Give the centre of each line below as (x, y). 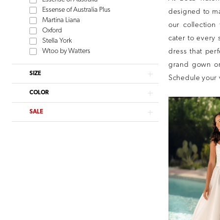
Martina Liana (61, 21)
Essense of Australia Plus (77, 10)
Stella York (57, 41)
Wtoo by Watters (67, 52)
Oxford (52, 31)
